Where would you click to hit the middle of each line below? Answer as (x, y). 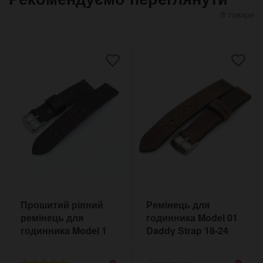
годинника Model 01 (192, 217)
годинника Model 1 (64, 230)
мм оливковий (180, 243)
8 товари (237, 14)
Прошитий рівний (62, 204)
